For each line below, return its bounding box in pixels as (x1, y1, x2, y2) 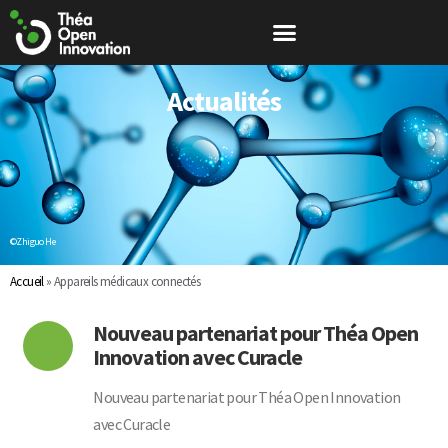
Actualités (167, 82, 281, 119)
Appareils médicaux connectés (54, 272, 201, 290)
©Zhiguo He (10, 235, 55, 249)
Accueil (10, 272, 44, 290)
